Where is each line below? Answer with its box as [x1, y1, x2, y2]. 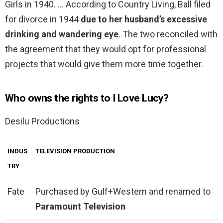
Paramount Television [35, 201, 125, 212]
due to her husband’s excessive [81, 14, 207, 25]
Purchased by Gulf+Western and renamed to [35, 186, 211, 197]
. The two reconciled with [118, 29, 218, 40]
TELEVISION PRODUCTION [35, 147, 115, 155]
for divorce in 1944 [5, 14, 81, 25]
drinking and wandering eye [5, 29, 118, 40]
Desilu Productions [5, 116, 80, 127]
